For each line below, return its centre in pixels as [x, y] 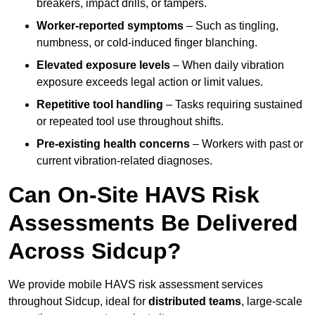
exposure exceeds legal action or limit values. [150, 82]
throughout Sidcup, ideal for [78, 302]
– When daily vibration [227, 65]
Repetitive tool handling [100, 105]
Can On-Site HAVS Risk [134, 195]
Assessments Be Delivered [153, 223]
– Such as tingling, [231, 26]
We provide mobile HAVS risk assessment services [136, 285]
